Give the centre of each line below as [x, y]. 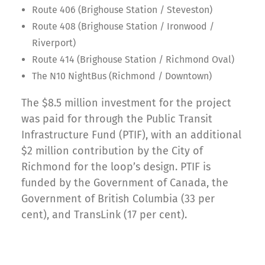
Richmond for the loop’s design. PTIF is [116, 167]
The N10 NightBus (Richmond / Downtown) [122, 76]
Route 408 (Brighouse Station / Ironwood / [123, 26]
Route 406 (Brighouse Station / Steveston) [122, 10]
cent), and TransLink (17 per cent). [104, 215]
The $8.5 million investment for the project [126, 103]
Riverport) [54, 43]
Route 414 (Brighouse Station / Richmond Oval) [133, 59]
